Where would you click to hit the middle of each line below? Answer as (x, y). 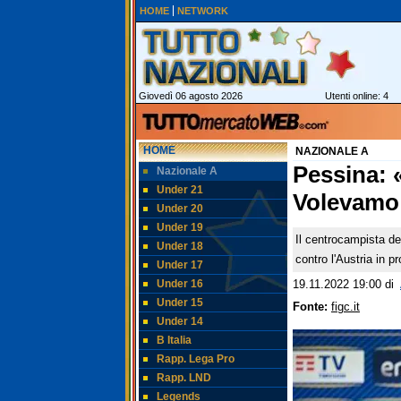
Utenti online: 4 (357, 96)
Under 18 (180, 246)
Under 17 (180, 265)
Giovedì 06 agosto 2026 (189, 96)
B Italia (174, 340)
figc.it (346, 307)
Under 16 (180, 284)
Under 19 (180, 227)
